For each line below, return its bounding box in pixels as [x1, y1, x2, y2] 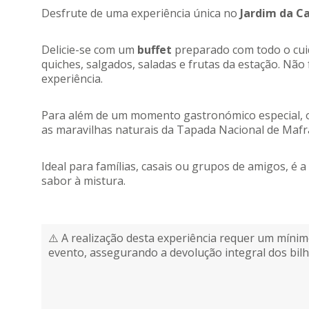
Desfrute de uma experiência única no [41, 6, 240, 21]
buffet [137, 42, 172, 57]
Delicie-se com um [41, 42, 137, 57]
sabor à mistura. [41, 173, 126, 188]
